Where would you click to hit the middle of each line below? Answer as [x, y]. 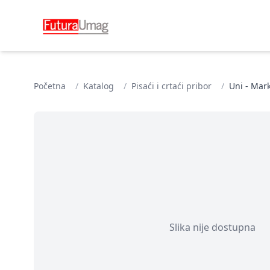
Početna [50, 86]
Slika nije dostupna [212, 227]
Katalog [99, 86]
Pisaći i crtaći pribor [171, 86]
